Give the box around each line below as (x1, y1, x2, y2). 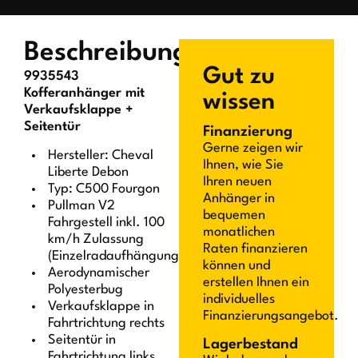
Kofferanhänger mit (24, 86, 145, 101)
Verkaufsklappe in (48, 299, 155, 313)
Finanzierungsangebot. (203, 309, 339, 324)
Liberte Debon (48, 165, 129, 179)
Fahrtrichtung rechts (48, 316, 165, 330)
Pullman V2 (48, 198, 116, 213)
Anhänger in (203, 192, 275, 206)
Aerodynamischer (48, 265, 150, 280)
